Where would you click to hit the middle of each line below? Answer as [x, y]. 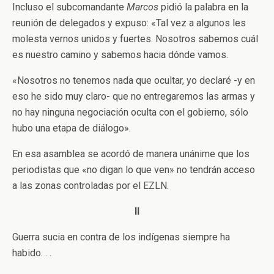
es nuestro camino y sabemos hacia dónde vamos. [120, 55]
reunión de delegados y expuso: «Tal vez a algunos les [129, 23]
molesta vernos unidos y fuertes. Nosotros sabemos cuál [135, 39]
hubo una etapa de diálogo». [72, 128]
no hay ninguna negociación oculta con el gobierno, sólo [130, 112]
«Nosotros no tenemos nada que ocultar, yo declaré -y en [134, 80]
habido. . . [32, 253]
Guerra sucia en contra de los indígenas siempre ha [121, 237]
